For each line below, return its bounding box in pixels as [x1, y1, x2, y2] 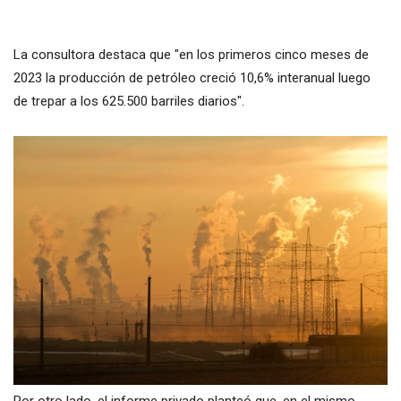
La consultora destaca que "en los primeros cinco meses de [13, 46, 369, 63]
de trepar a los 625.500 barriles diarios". [13, 92, 244, 109]
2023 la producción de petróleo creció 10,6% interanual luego [13, 69, 371, 86]
